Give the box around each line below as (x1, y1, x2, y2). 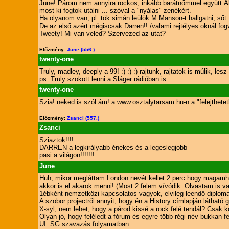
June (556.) (66, 47, 95, 52)
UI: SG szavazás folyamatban (39, 220, 129, 228)
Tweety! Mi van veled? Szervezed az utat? (39, 30, 166, 37)
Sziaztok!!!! (39, 136, 74, 144)
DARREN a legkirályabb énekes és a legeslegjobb (39, 144, 187, 151)
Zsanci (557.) (66, 115, 99, 121)
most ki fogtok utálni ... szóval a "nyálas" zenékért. (39, 7, 191, 14)
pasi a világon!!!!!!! (39, 151, 95, 159)
